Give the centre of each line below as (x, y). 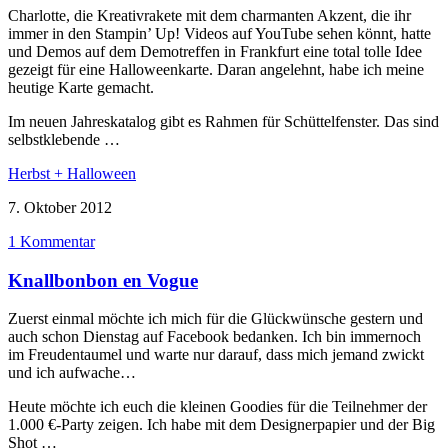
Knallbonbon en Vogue (103, 280)
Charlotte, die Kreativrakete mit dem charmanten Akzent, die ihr (209, 15)
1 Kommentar (51, 241)
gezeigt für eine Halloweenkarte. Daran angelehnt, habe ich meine (216, 69)
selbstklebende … (64, 139)
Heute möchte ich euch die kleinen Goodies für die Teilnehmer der (217, 407)
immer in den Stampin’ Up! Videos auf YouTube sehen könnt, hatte (219, 33)
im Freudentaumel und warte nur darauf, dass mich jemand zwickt (216, 355)
